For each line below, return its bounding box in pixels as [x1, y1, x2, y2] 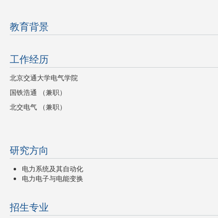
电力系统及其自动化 [22, 163, 83, 173]
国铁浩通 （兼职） [10, 87, 66, 97]
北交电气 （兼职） [10, 102, 66, 111]
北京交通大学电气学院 [10, 73, 78, 82]
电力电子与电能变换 [22, 173, 83, 183]
